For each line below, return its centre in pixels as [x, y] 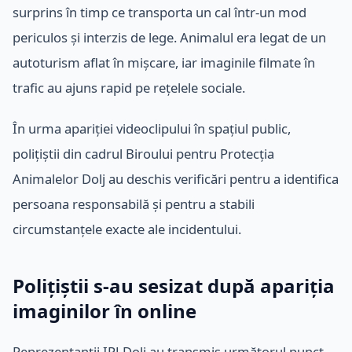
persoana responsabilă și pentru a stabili [134, 203]
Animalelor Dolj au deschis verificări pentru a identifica [176, 178]
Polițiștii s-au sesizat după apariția [174, 285]
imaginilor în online [104, 310]
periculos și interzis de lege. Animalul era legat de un [169, 37]
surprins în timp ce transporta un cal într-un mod [159, 12]
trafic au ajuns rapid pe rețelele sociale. [129, 87]
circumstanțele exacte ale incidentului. [127, 229]
